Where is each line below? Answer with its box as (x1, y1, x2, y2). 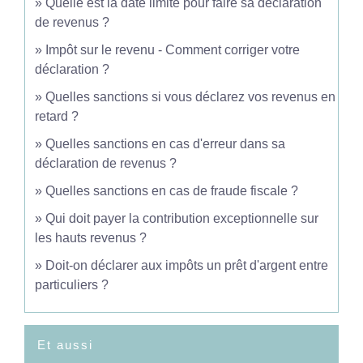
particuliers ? (35, 278, 109, 292)
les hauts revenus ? (35, 231, 150, 245)
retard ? (35, 109, 79, 123)
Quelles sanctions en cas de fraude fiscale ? (45, 184, 298, 198)
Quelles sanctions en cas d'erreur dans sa (45, 137, 285, 151)
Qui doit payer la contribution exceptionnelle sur (45, 211, 318, 225)
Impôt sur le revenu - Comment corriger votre (45, 43, 300, 57)
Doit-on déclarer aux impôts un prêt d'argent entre (45, 258, 328, 272)
